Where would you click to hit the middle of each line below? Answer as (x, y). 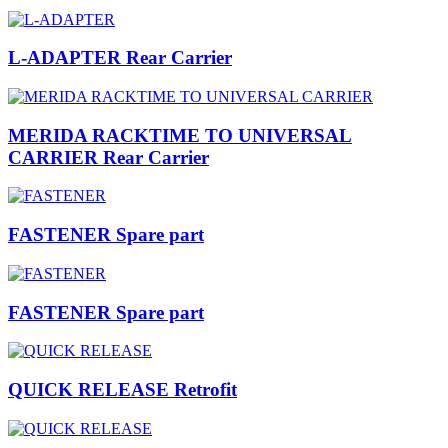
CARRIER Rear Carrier (108, 157)
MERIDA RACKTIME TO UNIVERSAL (180, 135)
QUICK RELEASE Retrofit (122, 389)
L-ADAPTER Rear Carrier (120, 58)
